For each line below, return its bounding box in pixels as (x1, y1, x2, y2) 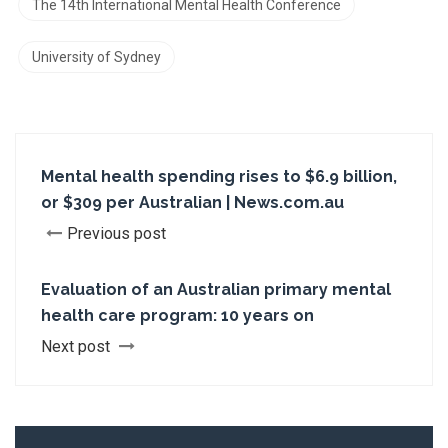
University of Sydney (32, 49, 161, 65)
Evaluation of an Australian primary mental (41, 280, 391, 299)
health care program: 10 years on (41, 306, 314, 325)
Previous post (67, 224, 166, 243)
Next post (41, 337, 114, 356)
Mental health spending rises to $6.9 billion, (41, 167, 397, 186)
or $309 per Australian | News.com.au (41, 193, 344, 212)
